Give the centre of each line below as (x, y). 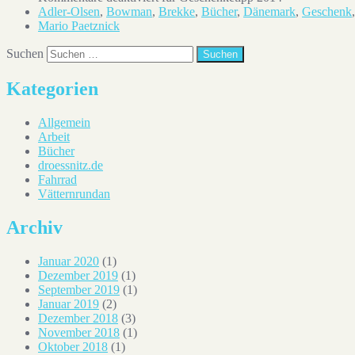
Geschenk (327, 12)
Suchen (25, 54)
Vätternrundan (74, 193)
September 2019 (79, 289)
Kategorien (52, 89)
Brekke (177, 12)
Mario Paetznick (79, 26)
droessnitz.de (71, 165)
